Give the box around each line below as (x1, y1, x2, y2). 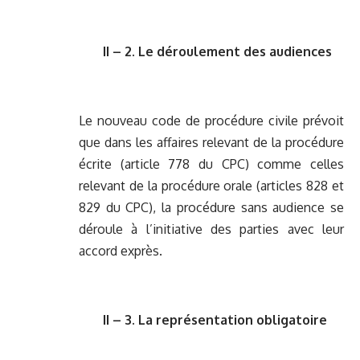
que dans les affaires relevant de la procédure (79, 134, 344, 151)
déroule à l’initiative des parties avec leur (79, 221, 344, 238)
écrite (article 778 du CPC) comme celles (79, 156, 344, 173)
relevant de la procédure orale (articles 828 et (79, 178, 344, 194)
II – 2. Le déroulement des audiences (103, 43, 332, 60)
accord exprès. (79, 243, 162, 260)
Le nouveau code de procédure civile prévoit (79, 112, 344, 129)
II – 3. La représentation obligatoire (103, 312, 327, 329)
